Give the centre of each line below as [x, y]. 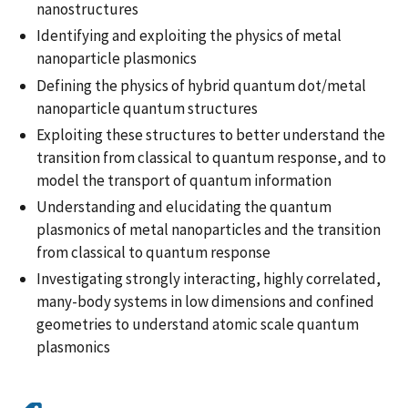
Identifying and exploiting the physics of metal [189, 36]
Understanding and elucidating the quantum [184, 207]
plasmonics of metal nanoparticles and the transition [209, 230]
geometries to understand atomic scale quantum [198, 325]
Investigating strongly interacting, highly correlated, [209, 279]
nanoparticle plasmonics [117, 59]
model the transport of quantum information [184, 180]
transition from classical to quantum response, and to [211, 157]
